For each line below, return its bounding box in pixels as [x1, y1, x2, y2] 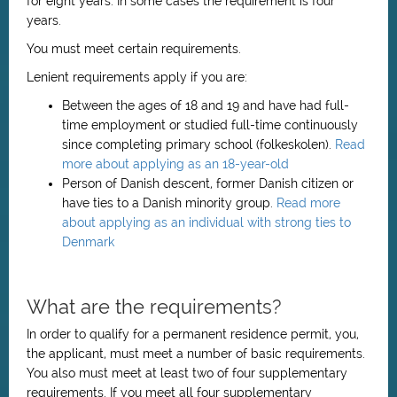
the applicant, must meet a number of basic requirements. [27, 346, 365, 361]
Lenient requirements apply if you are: [27, 70, 247, 84]
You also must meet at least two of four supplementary [27, 366, 347, 380]
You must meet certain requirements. [27, 42, 241, 56]
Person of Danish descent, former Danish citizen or [62, 176, 354, 191]
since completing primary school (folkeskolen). [62, 137, 335, 152]
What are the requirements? [27, 295, 282, 318]
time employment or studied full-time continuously [62, 118, 358, 132]
